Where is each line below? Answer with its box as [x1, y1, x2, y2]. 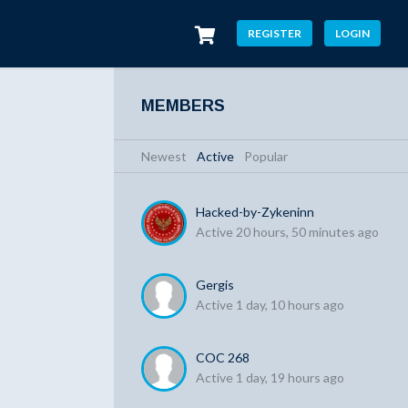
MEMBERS [141, 97, 226, 115]
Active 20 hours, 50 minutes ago [196, 224, 380, 240]
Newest [141, 148, 188, 164]
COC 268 [196, 350, 250, 365]
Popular [244, 148, 289, 164]
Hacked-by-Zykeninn [196, 204, 315, 219]
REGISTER [248, 25, 301, 40]
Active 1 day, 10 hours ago [196, 297, 345, 312]
